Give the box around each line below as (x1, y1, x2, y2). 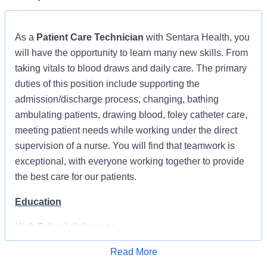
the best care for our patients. (15, 172, 136, 182)
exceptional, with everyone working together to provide (15, 156, 244, 166)
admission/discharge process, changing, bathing (15, 94, 219, 104)
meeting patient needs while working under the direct (15, 125, 237, 135)
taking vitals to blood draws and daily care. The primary (15, 63, 247, 73)
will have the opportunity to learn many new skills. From (15, 48, 248, 58)
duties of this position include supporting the (15, 79, 200, 89)
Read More (110, 247, 157, 257)
